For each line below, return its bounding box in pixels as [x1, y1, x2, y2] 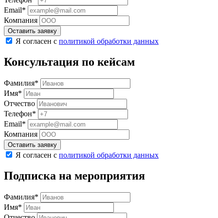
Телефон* [4, 109, 36, 118]
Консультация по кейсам [4, 55, 135, 69]
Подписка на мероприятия [4, 169, 145, 182]
